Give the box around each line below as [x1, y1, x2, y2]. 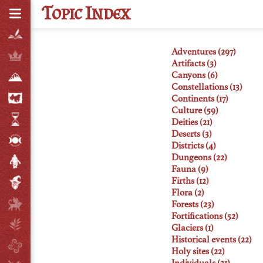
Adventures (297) [171, 48, 236, 57]
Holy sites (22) [171, 247, 225, 257]
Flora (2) [171, 188, 204, 198]
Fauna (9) [171, 165, 208, 174]
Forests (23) [171, 200, 214, 210]
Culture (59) [171, 106, 218, 116]
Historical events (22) [171, 235, 252, 245]
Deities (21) [171, 118, 213, 127]
